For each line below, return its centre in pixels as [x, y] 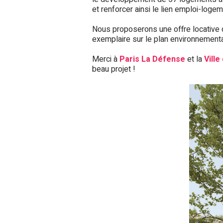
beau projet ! [113, 69]
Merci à [106, 59]
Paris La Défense [152, 59]
